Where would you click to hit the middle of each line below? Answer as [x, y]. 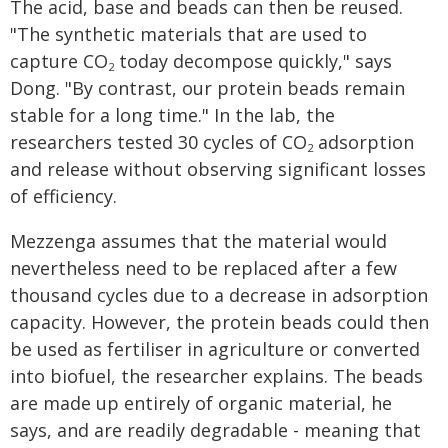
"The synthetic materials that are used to [188, 34]
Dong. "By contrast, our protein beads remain [207, 88]
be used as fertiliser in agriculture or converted [215, 349]
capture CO [59, 61]
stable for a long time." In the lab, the [172, 115]
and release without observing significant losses [218, 169]
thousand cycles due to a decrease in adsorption [219, 295]
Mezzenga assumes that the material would [198, 241]
